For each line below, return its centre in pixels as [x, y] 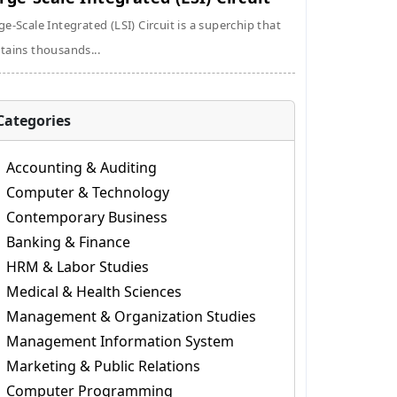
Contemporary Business [86, 217]
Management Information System [120, 341]
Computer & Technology [87, 192]
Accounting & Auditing [81, 167]
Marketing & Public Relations [103, 366]
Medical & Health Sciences [93, 292]
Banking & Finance [68, 242]
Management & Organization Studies [131, 316]
